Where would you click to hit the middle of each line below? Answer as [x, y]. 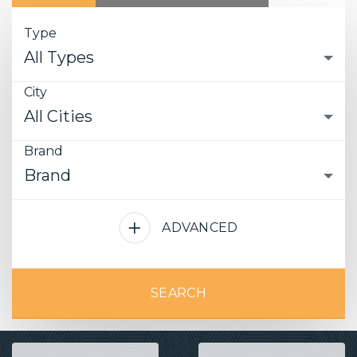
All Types [59, 58]
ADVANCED [200, 227]
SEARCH [178, 292]
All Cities [58, 117]
